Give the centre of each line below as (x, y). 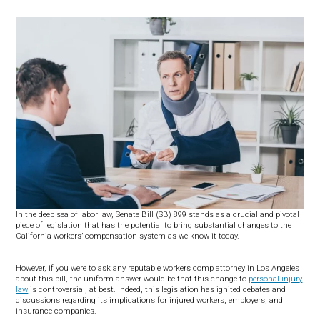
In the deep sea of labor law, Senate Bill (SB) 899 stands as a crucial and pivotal (158, 214)
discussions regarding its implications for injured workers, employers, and (150, 300)
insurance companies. (56, 311)
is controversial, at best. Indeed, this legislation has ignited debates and (157, 289)
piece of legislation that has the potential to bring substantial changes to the (154, 225)
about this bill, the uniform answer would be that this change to (132, 279)
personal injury (276, 279)
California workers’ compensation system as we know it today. (128, 236)
